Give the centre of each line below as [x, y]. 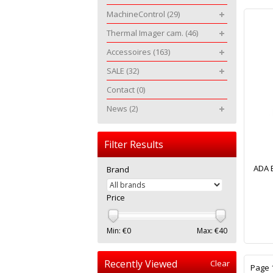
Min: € [117, 231]
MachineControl [137, 14]
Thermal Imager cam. [146, 33]
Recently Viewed [141, 264]
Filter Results [134, 144]
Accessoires [130, 52]
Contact [122, 90]
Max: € [208, 231]
